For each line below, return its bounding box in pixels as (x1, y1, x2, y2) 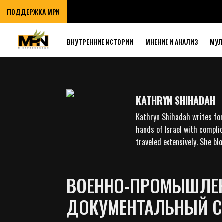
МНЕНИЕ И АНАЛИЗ (145, 36, 198, 47)
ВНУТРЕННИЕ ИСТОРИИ (67, 36, 133, 47)
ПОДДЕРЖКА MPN (7, 6, 60, 17)
